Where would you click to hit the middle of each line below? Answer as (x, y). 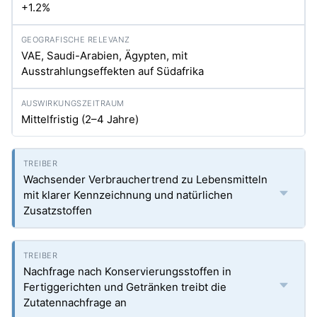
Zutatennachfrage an (75, 302)
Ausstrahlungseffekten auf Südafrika (113, 71)
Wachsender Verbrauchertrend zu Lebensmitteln (145, 179)
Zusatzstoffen (58, 211)
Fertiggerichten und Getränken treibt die (125, 287)
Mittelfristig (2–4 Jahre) (80, 119)
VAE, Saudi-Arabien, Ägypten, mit (104, 56)
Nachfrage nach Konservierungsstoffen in (127, 271)
